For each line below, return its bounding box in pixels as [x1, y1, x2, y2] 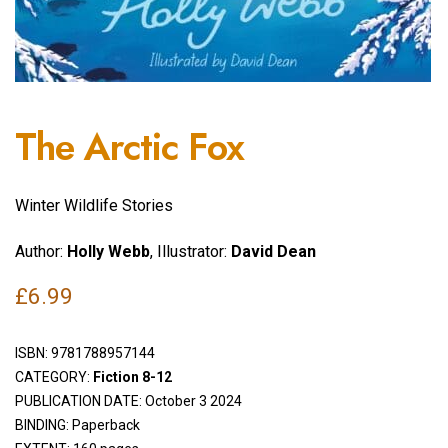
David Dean [231, 242, 316, 262]
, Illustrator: [150, 242, 231, 262]
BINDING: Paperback [15, 416, 140, 433]
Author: [15, 242, 67, 262]
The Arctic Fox [15, 119, 244, 175]
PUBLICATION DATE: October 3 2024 [15, 392, 242, 409]
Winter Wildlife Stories [15, 195, 173, 215]
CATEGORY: [15, 368, 93, 385]
